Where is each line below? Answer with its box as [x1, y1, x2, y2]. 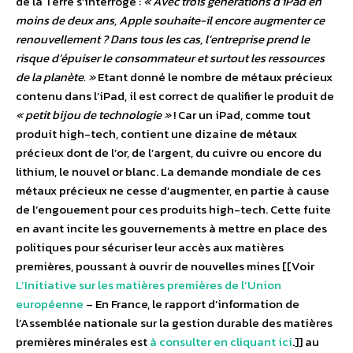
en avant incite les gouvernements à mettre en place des [16, 219, 327, 238]
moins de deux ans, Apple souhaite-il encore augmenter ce [16, 11, 325, 30]
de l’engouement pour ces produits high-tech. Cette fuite [16, 200, 331, 219]
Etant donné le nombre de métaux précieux [95, 68, 333, 87]
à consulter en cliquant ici [150, 333, 292, 351]
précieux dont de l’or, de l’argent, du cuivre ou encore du [16, 143, 321, 162]
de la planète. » [16, 68, 95, 87]
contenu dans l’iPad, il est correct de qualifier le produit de [16, 87, 334, 106]
